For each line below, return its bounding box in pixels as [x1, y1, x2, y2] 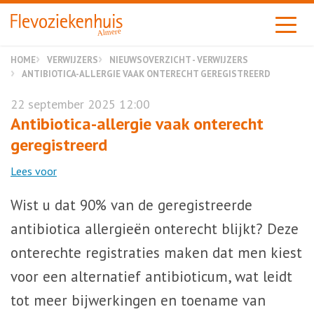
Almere [97, 26, 122, 37]
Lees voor [11, 164, 57, 178]
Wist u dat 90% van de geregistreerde [11, 196, 252, 214]
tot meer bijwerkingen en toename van [11, 291, 266, 310]
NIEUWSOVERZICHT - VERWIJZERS [109, 53, 248, 66]
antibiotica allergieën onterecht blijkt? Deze [11, 219, 299, 238]
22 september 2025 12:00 [11, 96, 150, 112]
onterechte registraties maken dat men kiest [11, 243, 302, 262]
